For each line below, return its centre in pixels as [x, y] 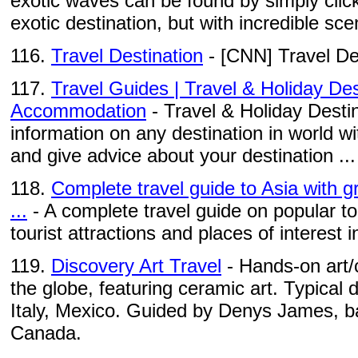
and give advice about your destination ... [183, 155]
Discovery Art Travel [136, 266]
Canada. [46, 333]
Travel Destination [127, 56]
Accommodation [78, 111]
